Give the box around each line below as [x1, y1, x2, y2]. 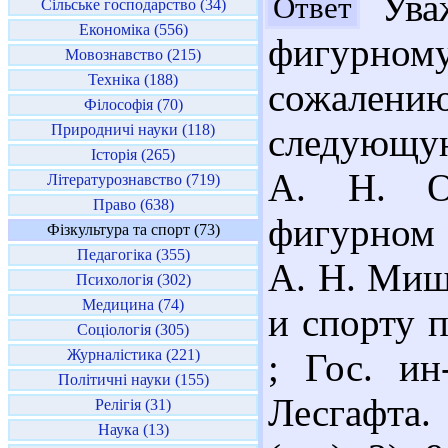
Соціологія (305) [77, 321, 189, 338]
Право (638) [92, 196, 174, 213]
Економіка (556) [78, 21, 188, 38]
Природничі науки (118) [51, 121, 215, 138]
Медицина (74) [82, 296, 184, 313]
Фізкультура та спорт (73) [46, 221, 220, 238]
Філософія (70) [83, 96, 183, 113]
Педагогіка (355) [76, 246, 190, 263]
